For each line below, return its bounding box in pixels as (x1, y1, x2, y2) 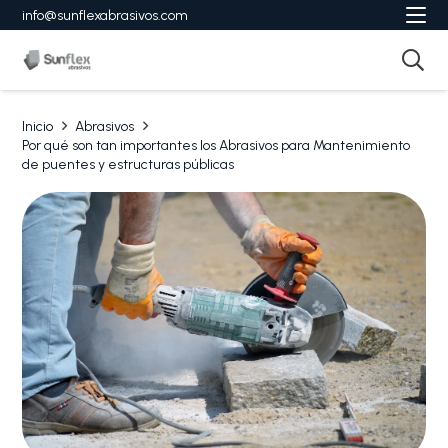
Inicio (22, 118, 54, 135)
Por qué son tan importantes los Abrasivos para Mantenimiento (22, 137, 411, 154)
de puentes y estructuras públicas (22, 156, 235, 173)
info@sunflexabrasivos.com (22, 6, 189, 24)
